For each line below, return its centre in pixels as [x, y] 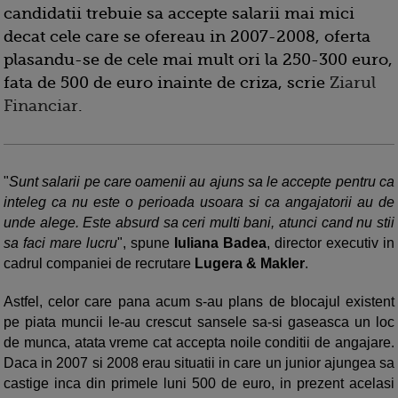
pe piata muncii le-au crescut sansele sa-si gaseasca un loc [199, 322]
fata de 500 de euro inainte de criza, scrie [167, 83]
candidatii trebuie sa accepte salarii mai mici [179, 13]
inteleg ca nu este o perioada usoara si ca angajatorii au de [199, 202]
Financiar [41, 106]
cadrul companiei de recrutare [99, 263]
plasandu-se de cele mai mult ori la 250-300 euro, [198, 60]
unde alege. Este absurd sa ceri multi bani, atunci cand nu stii [199, 223]
